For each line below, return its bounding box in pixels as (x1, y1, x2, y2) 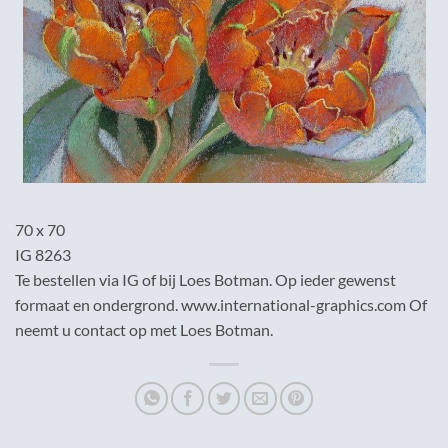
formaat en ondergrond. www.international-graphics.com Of (15, 295, 427, 314)
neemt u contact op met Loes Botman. (15, 320, 273, 339)
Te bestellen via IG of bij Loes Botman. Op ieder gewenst (15, 270, 396, 289)
